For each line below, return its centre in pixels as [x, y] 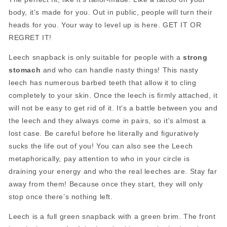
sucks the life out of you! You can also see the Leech [101, 146]
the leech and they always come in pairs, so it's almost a [107, 120]
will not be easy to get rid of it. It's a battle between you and [113, 108]
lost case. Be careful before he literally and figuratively [104, 133]
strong [194, 57]
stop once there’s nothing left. [61, 196]
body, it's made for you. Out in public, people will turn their [111, 12]
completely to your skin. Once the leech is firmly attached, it [113, 95]
